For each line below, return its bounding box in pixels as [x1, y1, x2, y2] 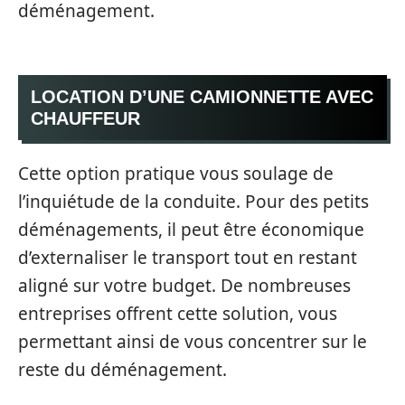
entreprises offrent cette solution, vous [18, 302, 337, 325]
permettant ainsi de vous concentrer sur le [18, 330, 367, 353]
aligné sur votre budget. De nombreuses [18, 274, 351, 297]
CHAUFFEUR [31, 108, 140, 128]
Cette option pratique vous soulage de [18, 162, 334, 185]
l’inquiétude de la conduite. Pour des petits [18, 190, 369, 213]
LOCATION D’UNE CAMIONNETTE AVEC [31, 86, 373, 107]
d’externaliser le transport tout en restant [18, 246, 357, 269]
